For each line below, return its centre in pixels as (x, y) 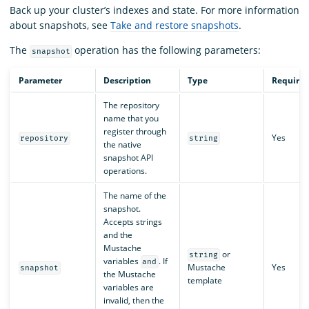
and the (118, 235)
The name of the (134, 195)
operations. (125, 170)
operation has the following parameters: (167, 50)
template (205, 280)
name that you (131, 118)
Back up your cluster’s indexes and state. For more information (154, 10)
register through (134, 131)
